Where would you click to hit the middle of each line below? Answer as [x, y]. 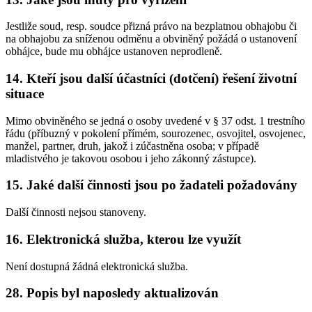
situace [25, 93]
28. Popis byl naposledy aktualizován [112, 293]
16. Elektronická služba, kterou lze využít [123, 239]
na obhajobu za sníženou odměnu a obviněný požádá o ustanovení [151, 39]
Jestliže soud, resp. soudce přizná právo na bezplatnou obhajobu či [151, 26]
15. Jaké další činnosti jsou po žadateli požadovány [151, 185]
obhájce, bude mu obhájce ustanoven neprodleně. [114, 52]
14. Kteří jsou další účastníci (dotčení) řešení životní [151, 78]
